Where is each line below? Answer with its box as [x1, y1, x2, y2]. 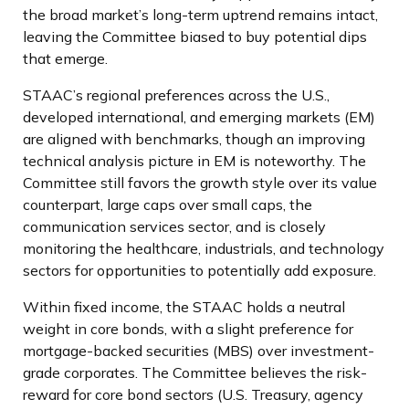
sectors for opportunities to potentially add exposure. [23, 260, 376, 279]
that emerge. [23, 48, 108, 68]
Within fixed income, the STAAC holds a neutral [23, 297, 345, 316]
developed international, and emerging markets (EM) [23, 107, 375, 126]
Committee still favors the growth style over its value [23, 173, 377, 192]
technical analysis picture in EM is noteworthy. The [23, 151, 366, 170]
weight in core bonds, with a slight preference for [23, 319, 353, 338]
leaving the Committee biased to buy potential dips [23, 26, 367, 46]
